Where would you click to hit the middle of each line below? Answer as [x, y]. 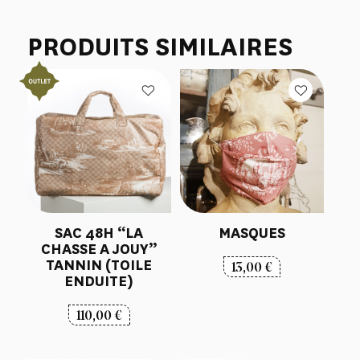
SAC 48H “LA [99, 233]
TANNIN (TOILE [99, 265]
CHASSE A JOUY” [99, 249]
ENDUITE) [99, 281]
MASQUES [252, 233]
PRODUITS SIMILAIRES [160, 47]
